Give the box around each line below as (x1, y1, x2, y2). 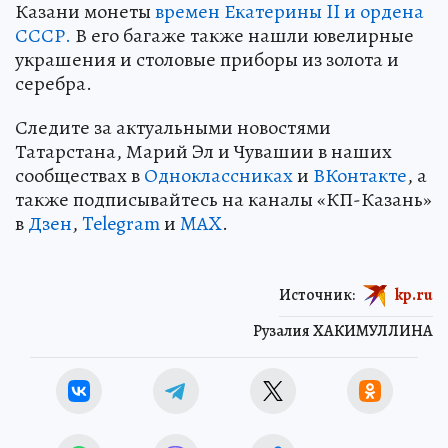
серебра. (15, 69, 92, 97)
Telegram (82, 209, 160, 237)
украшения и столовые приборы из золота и (15, 45, 399, 73)
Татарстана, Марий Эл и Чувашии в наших (15, 137, 392, 165)
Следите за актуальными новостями (15, 113, 331, 141)
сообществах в (15, 161, 144, 189)
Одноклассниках (144, 161, 293, 189)
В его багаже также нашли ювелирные (71, 21, 414, 49)
